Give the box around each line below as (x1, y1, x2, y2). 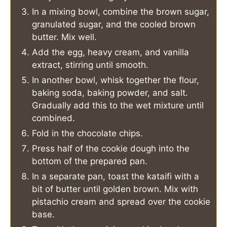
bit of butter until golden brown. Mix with (32, 183, 198, 194)
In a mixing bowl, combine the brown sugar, (32, 6, 209, 17)
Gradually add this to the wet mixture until (32, 100, 204, 110)
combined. (32, 112, 75, 123)
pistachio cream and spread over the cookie (32, 196, 210, 207)
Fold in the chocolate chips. (32, 128, 143, 138)
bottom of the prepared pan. (32, 156, 147, 166)
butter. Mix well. (32, 31, 97, 42)
